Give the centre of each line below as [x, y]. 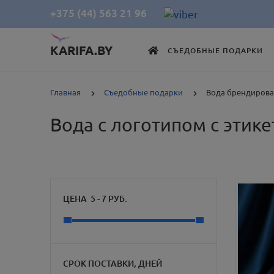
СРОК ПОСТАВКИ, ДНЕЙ [113, 264]
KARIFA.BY [82, 51]
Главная [66, 92]
